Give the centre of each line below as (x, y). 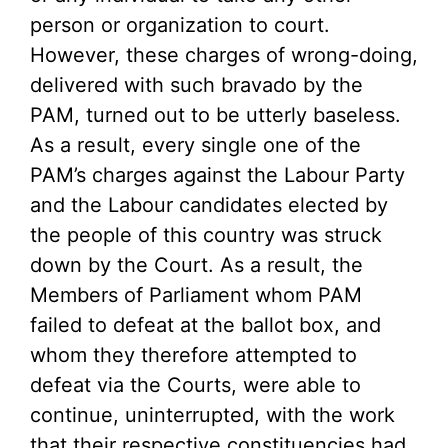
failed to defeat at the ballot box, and (205, 325)
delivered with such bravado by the (196, 85)
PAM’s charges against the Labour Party (217, 175)
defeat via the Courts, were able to (195, 385)
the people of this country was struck (206, 235)
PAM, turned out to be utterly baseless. (215, 115)
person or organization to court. (180, 25)
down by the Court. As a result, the (196, 265)
